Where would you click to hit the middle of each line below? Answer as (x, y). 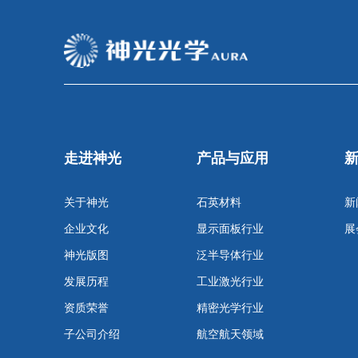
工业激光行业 (231, 281)
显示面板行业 (231, 228)
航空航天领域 (231, 334)
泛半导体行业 (231, 255)
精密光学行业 (231, 307)
